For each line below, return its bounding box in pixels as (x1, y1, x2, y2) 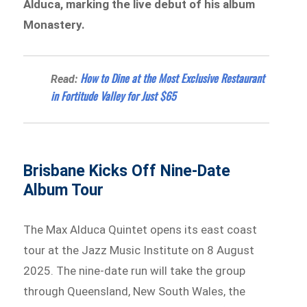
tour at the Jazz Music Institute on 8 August (23, 243, 255, 257)
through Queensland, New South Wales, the (23, 284, 246, 298)
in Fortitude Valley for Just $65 (51, 87, 177, 104)
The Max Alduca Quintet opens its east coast (23, 222, 258, 236)
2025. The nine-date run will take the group (23, 263, 246, 278)
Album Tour (23, 180, 104, 199)
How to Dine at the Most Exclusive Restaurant (80, 69, 265, 86)
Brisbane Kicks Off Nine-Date (23, 161, 231, 180)
